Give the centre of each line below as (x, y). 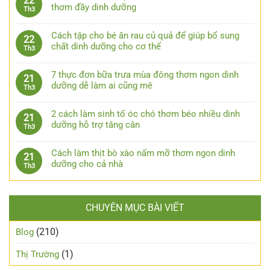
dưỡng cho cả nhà (87, 164)
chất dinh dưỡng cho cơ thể (106, 47)
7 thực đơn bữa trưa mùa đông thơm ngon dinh (145, 75)
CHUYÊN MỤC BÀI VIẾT (135, 208)
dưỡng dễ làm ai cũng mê (102, 86)
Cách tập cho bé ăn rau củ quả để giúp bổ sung (145, 36)
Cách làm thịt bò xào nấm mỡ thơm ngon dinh (143, 153)
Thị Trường (37, 255)
